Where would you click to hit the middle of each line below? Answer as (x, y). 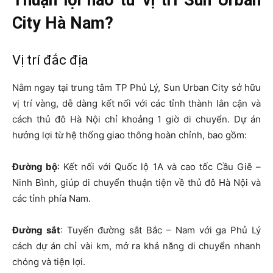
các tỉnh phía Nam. (51, 198)
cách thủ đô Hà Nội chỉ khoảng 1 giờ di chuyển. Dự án (136, 119)
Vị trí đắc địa (50, 60)
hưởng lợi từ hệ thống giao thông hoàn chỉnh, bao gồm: (129, 135)
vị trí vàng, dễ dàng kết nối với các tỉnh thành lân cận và (136, 103)
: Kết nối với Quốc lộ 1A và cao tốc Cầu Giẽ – (159, 166)
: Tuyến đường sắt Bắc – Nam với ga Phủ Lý (161, 230)
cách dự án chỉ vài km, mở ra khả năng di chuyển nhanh (136, 246)
